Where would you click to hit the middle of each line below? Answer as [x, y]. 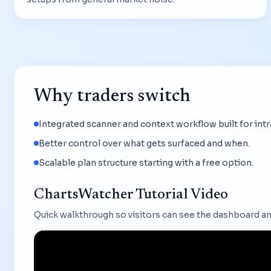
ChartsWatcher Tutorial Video [131, 194]
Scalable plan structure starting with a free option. [146, 162]
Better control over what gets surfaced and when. [144, 143]
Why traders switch [112, 96]
